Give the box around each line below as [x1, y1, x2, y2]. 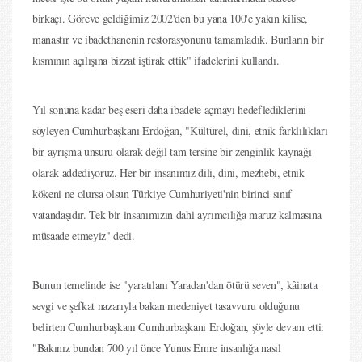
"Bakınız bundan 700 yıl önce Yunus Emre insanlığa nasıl [32, 340, 281, 356]
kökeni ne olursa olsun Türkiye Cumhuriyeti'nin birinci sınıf [32, 186, 292, 201]
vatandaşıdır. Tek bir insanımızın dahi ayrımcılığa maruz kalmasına [32, 207, 322, 222]
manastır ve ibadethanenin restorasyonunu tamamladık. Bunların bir [32, 32, 324, 47]
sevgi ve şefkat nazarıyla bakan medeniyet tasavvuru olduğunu [32, 298, 300, 314]
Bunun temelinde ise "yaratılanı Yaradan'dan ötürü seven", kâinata [32, 277, 318, 293]
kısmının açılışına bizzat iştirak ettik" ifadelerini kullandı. [32, 53, 280, 68]
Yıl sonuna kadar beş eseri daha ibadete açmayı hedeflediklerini [32, 102, 306, 117]
